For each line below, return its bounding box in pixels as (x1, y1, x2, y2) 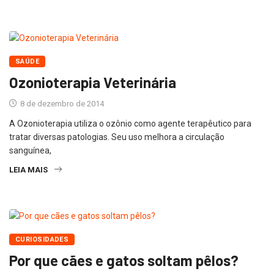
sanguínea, (9, 146, 51, 156)
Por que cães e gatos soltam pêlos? (9, 251, 239, 270)
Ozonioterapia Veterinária (9, 73, 176, 92)
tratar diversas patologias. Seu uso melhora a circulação (9, 132, 224, 143)
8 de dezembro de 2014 (18, 99, 104, 109)
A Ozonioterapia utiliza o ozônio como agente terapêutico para (9, 119, 251, 129)
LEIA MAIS (9, 165, 48, 175)
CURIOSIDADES (15, 235, 69, 244)
